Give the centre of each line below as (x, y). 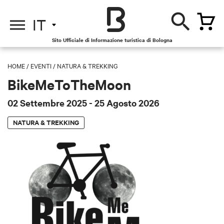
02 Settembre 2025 (48, 102)
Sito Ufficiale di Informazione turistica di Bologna (112, 40)
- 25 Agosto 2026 (124, 102)
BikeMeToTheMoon (69, 84)
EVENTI (41, 65)
